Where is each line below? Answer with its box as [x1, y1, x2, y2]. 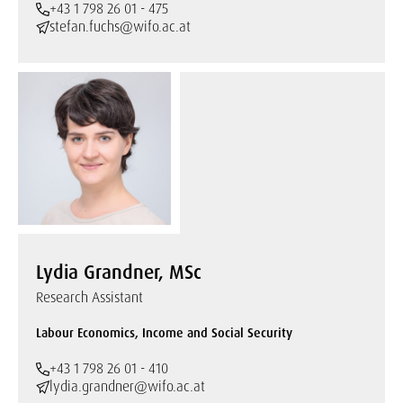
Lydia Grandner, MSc [36, 260, 201, 285]
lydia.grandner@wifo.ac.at [49, 377, 205, 396]
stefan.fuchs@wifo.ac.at [49, 17, 191, 36]
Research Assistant [36, 288, 143, 307]
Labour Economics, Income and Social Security [36, 325, 292, 341]
